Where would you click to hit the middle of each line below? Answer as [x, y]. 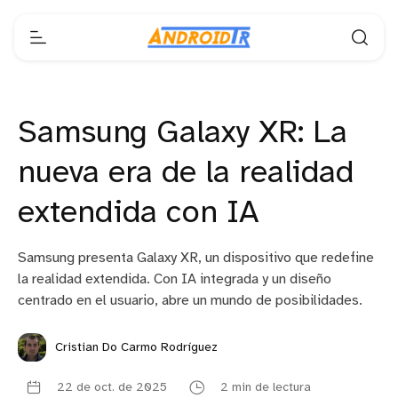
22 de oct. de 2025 [112, 387]
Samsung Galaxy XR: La [183, 133]
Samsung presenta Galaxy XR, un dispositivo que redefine [196, 258]
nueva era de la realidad [186, 173]
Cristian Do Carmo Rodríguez [136, 347]
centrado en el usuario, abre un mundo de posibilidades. [190, 301]
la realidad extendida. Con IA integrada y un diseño [175, 279]
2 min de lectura [266, 387]
